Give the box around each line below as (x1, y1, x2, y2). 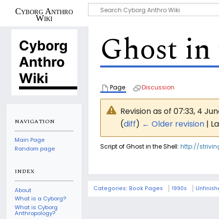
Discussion (142, 83, 175, 91)
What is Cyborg (15, 203, 58, 211)
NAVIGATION (15, 117, 55, 126)
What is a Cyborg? (15, 195, 66, 203)
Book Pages (129, 184, 163, 192)
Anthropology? (15, 209, 56, 217)
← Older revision (142, 118, 204, 130)
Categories (93, 184, 126, 192)
